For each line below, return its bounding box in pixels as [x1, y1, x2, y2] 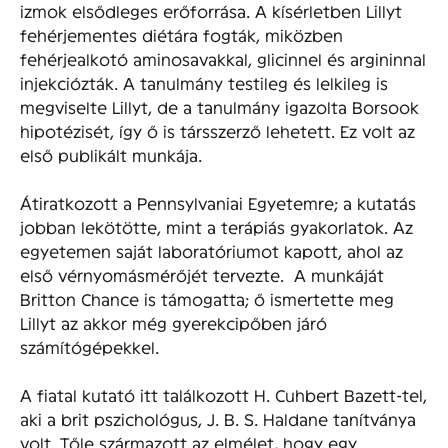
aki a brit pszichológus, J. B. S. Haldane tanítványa [20, 408, 416, 428]
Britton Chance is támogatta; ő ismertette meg [20, 288, 394, 308]
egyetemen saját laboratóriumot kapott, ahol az [20, 240, 403, 260]
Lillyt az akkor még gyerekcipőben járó [20, 312, 327, 332]
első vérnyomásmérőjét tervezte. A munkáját [20, 264, 384, 284]
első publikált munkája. [20, 144, 202, 164]
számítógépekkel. [20, 336, 159, 356]
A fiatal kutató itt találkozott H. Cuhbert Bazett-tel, [20, 384, 427, 404]
